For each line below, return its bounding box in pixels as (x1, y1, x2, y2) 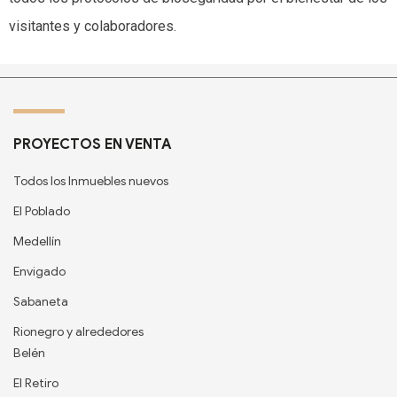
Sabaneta (13, 294, 68, 310)
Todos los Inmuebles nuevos (13, 174, 168, 190)
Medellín (13, 234, 61, 250)
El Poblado (13, 204, 70, 220)
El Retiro (13, 376, 58, 392)
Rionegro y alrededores (13, 324, 144, 340)
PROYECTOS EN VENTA (13, 136, 172, 154)
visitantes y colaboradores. (9, 18, 176, 35)
